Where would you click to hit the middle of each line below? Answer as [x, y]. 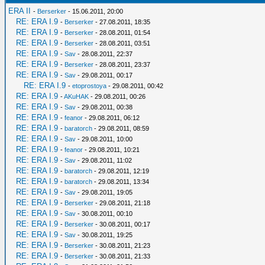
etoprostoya [89, 86]
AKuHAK [76, 96]
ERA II [20, 11]
